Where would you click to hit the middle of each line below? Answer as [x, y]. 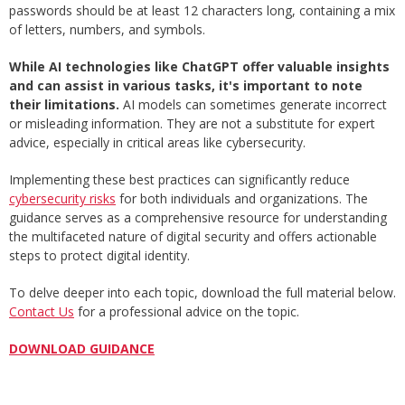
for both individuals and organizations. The [242, 199]
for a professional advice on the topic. [187, 312]
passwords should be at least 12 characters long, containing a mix [202, 11]
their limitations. [64, 105]
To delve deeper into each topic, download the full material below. [202, 293]
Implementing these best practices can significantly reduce [179, 180]
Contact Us [42, 312]
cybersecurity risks [62, 199]
